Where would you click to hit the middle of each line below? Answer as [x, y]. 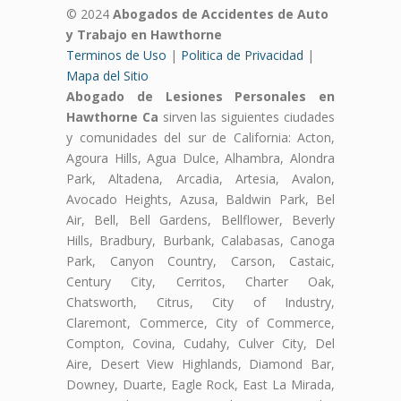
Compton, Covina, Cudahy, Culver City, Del [200, 343]
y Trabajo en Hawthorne [144, 34]
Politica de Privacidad [242, 55]
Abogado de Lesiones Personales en [200, 96]
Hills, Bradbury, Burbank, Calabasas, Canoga [200, 240]
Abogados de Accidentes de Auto [221, 13]
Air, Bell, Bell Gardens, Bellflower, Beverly [200, 219]
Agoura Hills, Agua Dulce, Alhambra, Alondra [200, 158]
